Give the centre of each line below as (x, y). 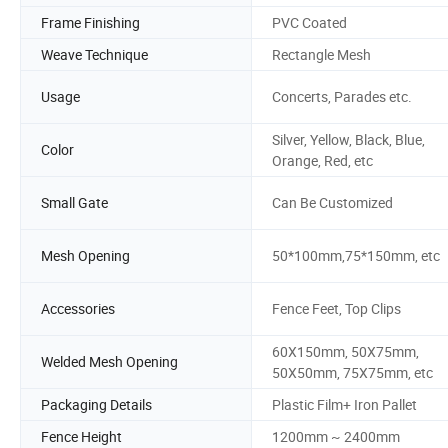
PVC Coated (309, 22)
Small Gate (74, 203)
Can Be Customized (332, 203)
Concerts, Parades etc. (342, 97)
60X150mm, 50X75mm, (345, 351)
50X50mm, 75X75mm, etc (352, 372)
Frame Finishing (90, 22)
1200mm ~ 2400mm (336, 436)
